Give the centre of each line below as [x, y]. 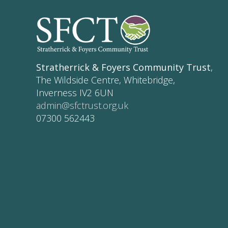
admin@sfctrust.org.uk [82, 106]
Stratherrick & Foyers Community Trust [123, 67]
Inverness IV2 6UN [75, 93]
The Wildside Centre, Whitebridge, [106, 80]
